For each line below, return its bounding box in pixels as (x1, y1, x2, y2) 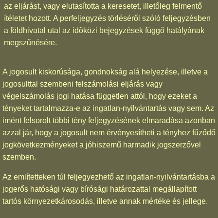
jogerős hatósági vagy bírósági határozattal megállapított (2, 184, 197, 193)
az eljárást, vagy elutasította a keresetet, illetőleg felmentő (4, 1, 202, 10)
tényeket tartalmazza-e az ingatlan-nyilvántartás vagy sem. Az (2, 104, 214, 112)
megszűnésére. (4, 38, 57, 47)
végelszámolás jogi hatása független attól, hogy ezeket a (2, 91, 197, 100)
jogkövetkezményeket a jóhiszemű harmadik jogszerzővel (2, 140, 201, 149)
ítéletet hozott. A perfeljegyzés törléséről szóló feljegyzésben (4, 14, 211, 22)
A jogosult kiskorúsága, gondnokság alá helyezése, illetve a (2, 67, 208, 76)
